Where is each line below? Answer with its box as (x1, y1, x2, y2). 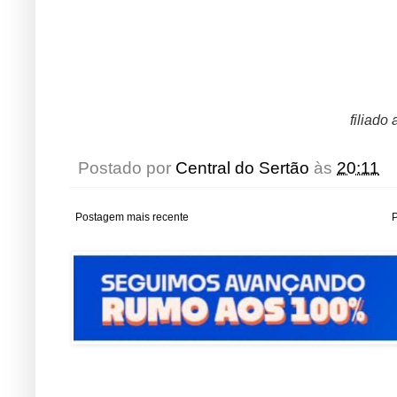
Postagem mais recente (75, 211, 189, 224)
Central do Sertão (175, 159, 309, 178)
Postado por (78, 159, 175, 178)
